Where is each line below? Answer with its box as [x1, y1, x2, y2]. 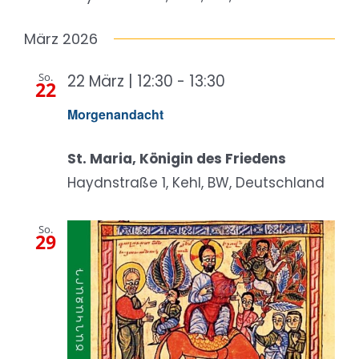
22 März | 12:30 [67, 70, 173, 92]
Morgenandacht [67, 105, 163, 124]
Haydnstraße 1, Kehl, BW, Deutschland [67, 173, 325, 193]
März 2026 [24, 28, 98, 49]
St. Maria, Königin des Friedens [67, 149, 286, 169]
